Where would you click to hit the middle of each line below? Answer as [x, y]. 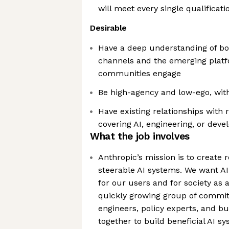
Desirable [109, 28]
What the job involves [140, 136]
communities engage [140, 73]
